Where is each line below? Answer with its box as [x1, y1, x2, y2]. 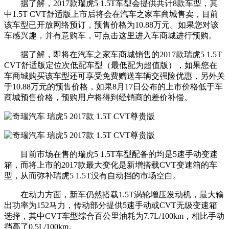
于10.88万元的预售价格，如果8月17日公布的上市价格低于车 [4, 82, 223, 91]
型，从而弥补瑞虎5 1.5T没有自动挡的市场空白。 [4, 171, 181, 180]
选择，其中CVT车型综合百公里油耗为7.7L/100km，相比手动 [4, 211, 224, 220]
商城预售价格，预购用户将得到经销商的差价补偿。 [4, 93, 192, 102]
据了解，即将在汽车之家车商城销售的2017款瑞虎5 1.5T [4, 50, 222, 59]
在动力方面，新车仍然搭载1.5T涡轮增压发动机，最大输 [4, 190, 224, 199]
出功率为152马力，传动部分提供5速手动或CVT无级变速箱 [4, 200, 217, 210]
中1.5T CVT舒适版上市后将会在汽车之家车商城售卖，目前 [4, 9, 218, 18]
